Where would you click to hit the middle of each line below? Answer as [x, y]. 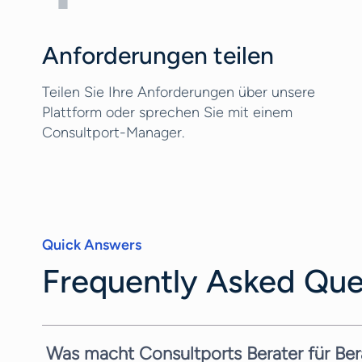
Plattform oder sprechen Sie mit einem [167, 112]
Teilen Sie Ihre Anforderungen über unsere [179, 92]
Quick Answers [92, 245]
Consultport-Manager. [113, 133]
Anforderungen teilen [158, 55]
